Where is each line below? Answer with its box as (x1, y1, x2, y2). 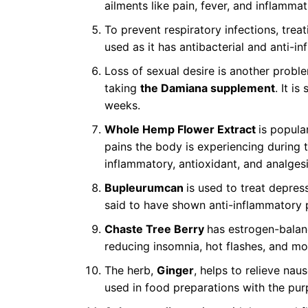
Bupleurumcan (104, 181, 186, 195)
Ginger (157, 263, 194, 277)
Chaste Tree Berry (104, 222, 207, 236)
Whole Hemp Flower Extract (104, 122, 258, 136)
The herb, (104, 263, 157, 277)
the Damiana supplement (140, 81, 275, 95)
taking (104, 81, 140, 95)
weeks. (104, 98, 140, 112)
